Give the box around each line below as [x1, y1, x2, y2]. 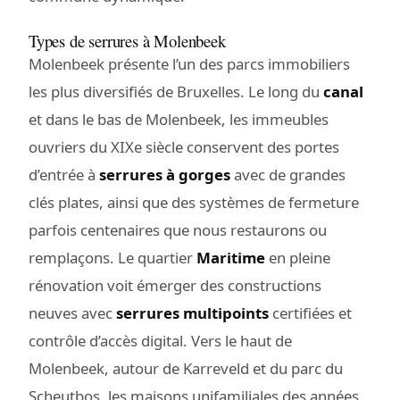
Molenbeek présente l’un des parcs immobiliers [29, 53, 350, 74]
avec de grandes [230, 163, 346, 185]
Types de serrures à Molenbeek [29, 29, 226, 52]
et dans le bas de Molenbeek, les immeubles [29, 108, 329, 129]
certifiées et [269, 302, 352, 323]
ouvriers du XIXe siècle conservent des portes [29, 136, 339, 157]
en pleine [265, 246, 330, 268]
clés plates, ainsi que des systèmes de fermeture [29, 191, 359, 212]
